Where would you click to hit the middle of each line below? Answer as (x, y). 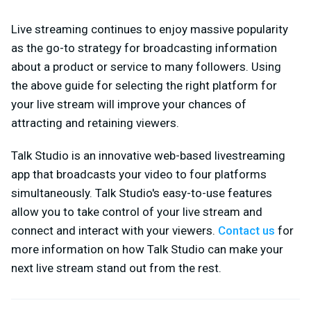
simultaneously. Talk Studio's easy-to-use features (142, 193)
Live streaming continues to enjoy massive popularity (150, 29)
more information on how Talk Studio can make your (147, 249)
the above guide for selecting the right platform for (144, 85)
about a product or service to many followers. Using (146, 66)
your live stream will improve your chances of (129, 104)
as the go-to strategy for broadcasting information (144, 48)
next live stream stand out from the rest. (116, 268)
